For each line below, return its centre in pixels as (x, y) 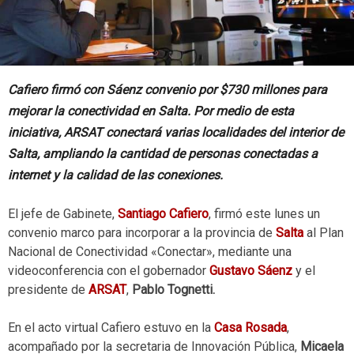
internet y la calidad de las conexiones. (115, 175)
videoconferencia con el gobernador (109, 271)
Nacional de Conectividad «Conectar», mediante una (150, 252)
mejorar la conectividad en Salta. (99, 111)
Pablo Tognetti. (172, 290)
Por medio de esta (244, 111)
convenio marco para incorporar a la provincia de (142, 233)
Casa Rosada (250, 328)
